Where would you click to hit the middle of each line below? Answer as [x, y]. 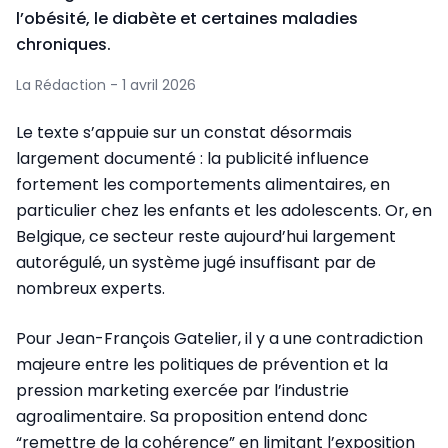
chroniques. [63, 44]
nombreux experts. [90, 288]
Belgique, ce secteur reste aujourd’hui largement [206, 236]
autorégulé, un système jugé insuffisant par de [196, 262]
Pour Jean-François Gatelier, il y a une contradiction [219, 338]
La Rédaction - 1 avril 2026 [106, 85]
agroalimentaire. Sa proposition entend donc [192, 416]
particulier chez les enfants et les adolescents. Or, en [224, 210]
